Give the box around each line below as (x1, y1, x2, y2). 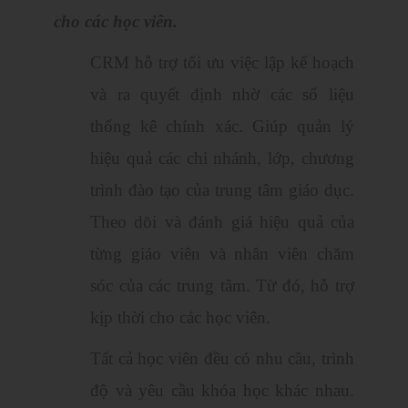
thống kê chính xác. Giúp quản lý (90, 117, 354, 137)
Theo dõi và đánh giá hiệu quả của (90, 212, 354, 232)
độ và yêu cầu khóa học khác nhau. (90, 381, 354, 401)
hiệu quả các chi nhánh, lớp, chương (90, 148, 354, 168)
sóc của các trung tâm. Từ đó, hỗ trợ (90, 276, 354, 296)
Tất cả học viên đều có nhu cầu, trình (90, 349, 354, 369)
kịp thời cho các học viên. (90, 308, 275, 328)
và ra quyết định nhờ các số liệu (90, 85, 354, 105)
